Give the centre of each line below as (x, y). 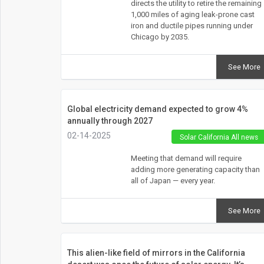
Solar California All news (219, 137)
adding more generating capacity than (195, 169)
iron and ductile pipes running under (192, 25)
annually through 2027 (110, 121)
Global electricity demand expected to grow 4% (157, 109)
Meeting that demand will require (186, 158)
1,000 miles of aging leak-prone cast (192, 14)
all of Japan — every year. (173, 180)
